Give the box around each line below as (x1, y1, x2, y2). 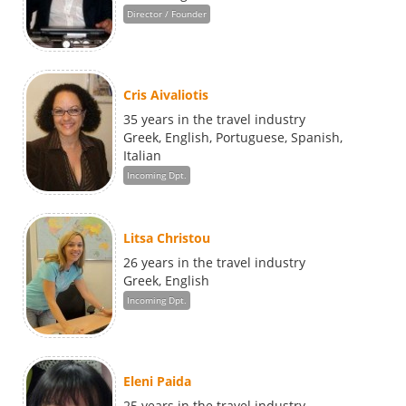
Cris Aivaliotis (123, 86, 208, 104)
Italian (123, 147, 161, 165)
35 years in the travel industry (123, 111, 305, 129)
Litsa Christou (123, 229, 210, 247)
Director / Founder (127, 8, 207, 21)
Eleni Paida (123, 372, 191, 391)
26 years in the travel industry (123, 254, 305, 272)
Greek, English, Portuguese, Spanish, (123, 129, 343, 147)
